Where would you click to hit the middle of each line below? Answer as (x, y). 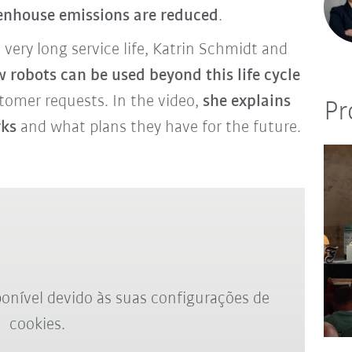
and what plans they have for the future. (158, 128)
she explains (246, 102)
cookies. (38, 324)
